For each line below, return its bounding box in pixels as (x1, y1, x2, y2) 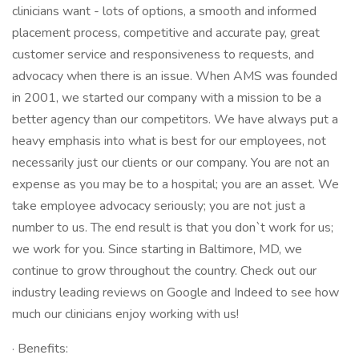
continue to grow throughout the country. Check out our (12, 262, 317, 280)
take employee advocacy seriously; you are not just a (12, 197, 305, 215)
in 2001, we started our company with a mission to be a (12, 89, 321, 107)
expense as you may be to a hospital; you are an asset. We (12, 175, 339, 193)
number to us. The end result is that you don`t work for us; (12, 219, 333, 236)
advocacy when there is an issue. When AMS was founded (12, 67, 337, 85)
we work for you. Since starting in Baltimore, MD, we (12, 240, 302, 258)
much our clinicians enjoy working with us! (12, 305, 239, 323)
